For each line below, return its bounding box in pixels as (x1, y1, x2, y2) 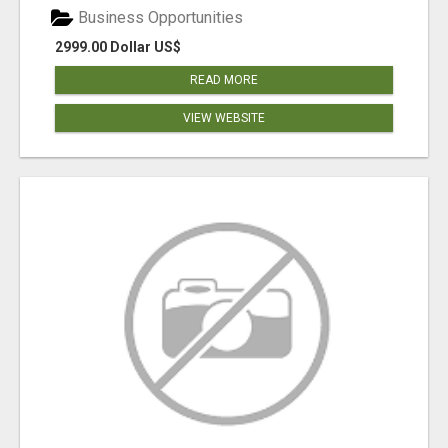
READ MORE (190, 73, 258, 88)
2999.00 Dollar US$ (55, 39, 181, 56)
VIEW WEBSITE (183, 111, 265, 126)
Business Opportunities (74, 8, 243, 28)
